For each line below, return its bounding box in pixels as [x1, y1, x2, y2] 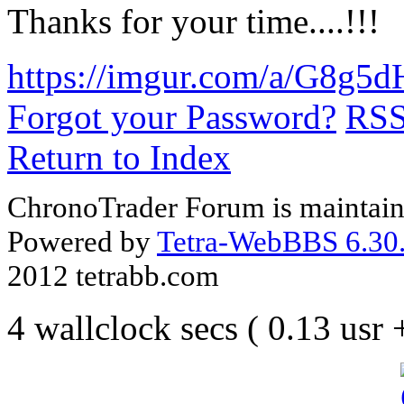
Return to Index [7, 138, 231, 177]
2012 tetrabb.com [7, 258, 219, 292]
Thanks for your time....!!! [7, 2, 380, 41]
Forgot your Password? [7, 97, 336, 136]
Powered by [7, 224, 157, 258]
